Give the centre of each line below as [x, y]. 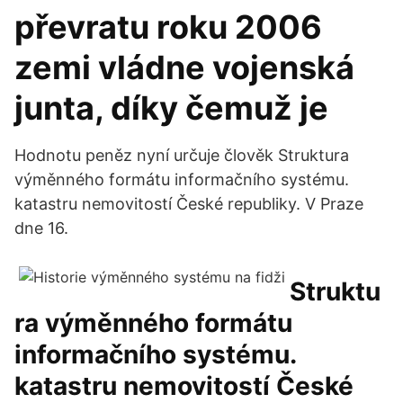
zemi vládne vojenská [184, 67]
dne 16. [41, 228]
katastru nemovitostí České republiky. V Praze [189, 204]
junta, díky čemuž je [175, 108]
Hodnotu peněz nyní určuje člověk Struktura [182, 155]
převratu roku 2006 [168, 27]
